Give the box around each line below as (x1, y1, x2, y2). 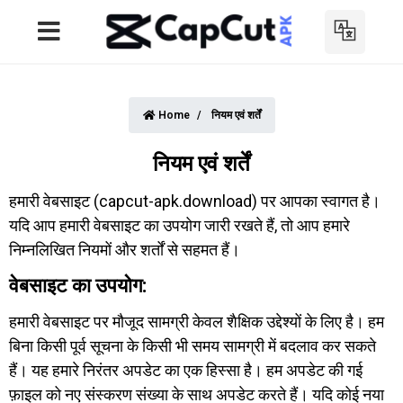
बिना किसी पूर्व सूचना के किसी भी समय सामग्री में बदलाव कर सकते (9, 336, 376, 355)
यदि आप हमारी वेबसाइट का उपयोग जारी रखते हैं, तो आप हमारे (9, 216, 350, 235)
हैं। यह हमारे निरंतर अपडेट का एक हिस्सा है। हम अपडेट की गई (9, 361, 363, 380)
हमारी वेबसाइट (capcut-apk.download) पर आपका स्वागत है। (9, 192, 381, 210)
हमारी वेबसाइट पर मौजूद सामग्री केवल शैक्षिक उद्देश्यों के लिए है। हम (9, 312, 384, 331)
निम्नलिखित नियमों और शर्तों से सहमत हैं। (9, 240, 240, 259)
